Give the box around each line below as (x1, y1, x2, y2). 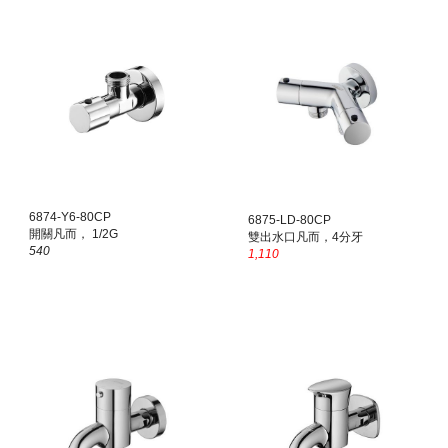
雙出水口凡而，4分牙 (248, 230, 364, 245)
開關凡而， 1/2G (29, 227, 119, 242)
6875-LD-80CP (248, 213, 332, 228)
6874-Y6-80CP (29, 210, 112, 225)
